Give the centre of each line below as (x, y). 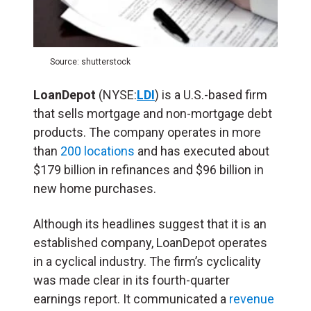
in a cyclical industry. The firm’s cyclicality (147, 262)
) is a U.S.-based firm (211, 95)
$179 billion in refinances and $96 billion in (149, 170)
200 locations (98, 151)
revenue (252, 299)
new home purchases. (95, 189)
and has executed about (202, 151)
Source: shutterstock (90, 62)
